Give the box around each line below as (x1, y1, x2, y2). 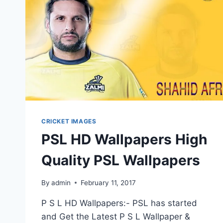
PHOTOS (84, 2, 115, 10)
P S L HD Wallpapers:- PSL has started (41, 198, 197, 208)
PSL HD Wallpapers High (41, 131, 207, 148)
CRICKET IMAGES (41, 117, 97, 125)
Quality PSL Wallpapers (41, 152, 200, 169)
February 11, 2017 (81, 178, 136, 187)
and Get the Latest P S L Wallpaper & (41, 211, 190, 222)
